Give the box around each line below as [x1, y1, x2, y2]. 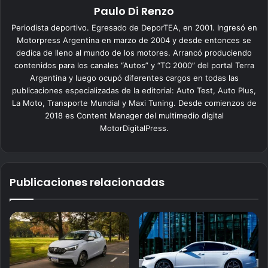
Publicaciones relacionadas [10, 175, 165, 190]
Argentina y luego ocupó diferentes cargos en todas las [29, 73, 239, 83]
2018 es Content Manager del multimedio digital [44, 111, 224, 121]
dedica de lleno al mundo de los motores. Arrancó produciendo [16, 48, 252, 58]
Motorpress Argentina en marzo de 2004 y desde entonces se [17, 35, 251, 45]
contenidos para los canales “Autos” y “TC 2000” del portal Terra [14, 60, 254, 71]
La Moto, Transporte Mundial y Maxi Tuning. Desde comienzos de [11, 98, 257, 108]
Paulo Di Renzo [94, 4, 174, 19]
